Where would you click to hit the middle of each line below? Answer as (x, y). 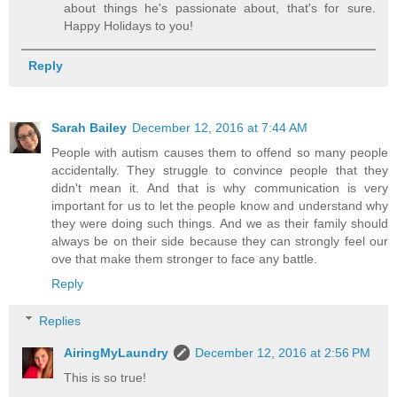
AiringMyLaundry (117, 352)
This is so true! (105, 377)
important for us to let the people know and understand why (220, 206)
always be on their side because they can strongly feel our (220, 241)
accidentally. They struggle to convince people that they (220, 171)
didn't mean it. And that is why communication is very (220, 188)
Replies (60, 320)
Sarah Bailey (89, 128)
